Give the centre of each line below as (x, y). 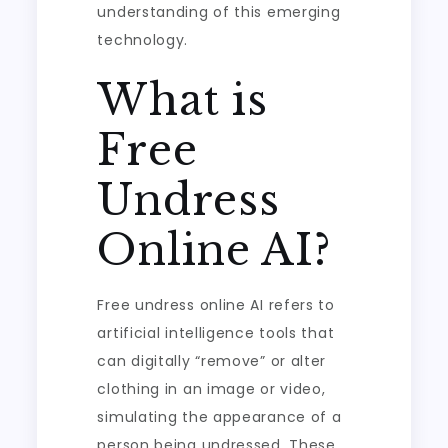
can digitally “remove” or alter (212, 361)
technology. (143, 40)
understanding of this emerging (219, 12)
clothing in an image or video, (211, 389)
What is (182, 100)
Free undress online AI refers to (216, 305)
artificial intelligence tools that (216, 333)
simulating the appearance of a (219, 417)
